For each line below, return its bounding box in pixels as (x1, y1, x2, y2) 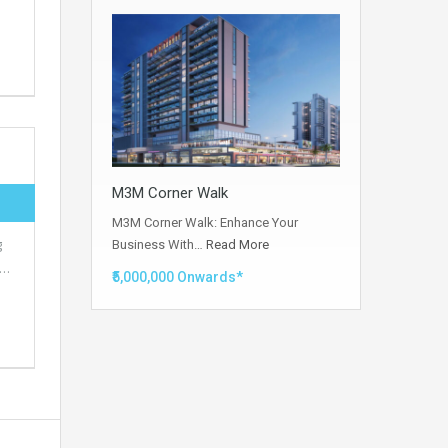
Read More (206, 236, 269, 252)
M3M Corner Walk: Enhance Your (112, 214, 298, 230)
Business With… (112, 236, 206, 252)
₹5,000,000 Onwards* (112, 268, 243, 285)
